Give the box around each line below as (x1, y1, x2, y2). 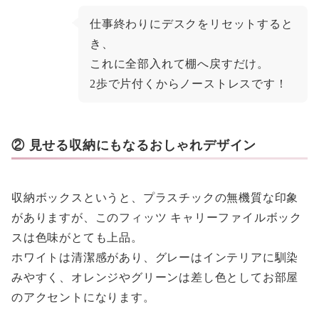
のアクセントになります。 (11, 291, 155, 304)
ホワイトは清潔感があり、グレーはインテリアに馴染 (11, 251, 299, 264)
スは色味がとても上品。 (11, 231, 143, 244)
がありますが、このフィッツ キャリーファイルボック (11, 211, 302, 224)
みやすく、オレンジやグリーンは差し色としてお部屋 (11, 271, 299, 284)
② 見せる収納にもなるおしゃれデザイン (11, 138, 257, 153)
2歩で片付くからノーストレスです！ (90, 78, 288, 90)
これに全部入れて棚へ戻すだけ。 (90, 58, 269, 70)
